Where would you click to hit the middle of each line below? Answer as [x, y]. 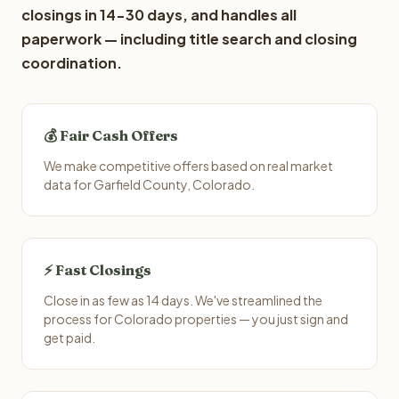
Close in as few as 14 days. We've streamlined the [183, 300]
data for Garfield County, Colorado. [149, 184]
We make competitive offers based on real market [188, 166]
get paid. [69, 338]
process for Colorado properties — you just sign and [196, 319]
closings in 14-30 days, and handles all [159, 15]
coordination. [72, 63]
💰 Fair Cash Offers [111, 135]
